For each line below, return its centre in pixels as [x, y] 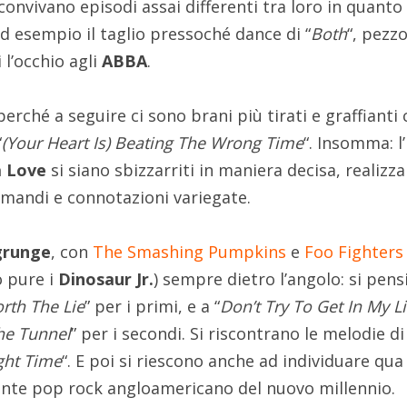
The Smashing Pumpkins [190, 252]
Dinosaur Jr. [106, 279]
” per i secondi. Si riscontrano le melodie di [238, 334]
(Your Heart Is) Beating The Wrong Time [153, 143]
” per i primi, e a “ [153, 307]
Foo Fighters [354, 252]
